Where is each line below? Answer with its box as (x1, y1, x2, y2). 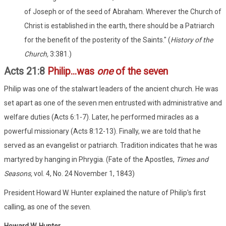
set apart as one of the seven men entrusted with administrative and (4, 98, 222, 107)
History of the (171, 35, 213, 44)
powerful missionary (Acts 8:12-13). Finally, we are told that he (4, 127, 201, 135)
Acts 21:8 (4, 65, 45, 77)
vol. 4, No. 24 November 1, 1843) (34, 169, 135, 178)
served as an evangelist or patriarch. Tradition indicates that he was (4, 141, 217, 149)
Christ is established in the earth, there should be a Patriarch (24, 21, 214, 30)
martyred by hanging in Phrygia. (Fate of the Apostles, (4, 155, 176, 163)
